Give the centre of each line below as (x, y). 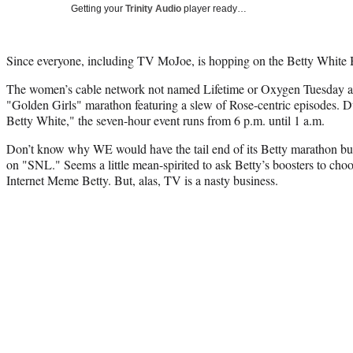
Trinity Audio (153, 8)
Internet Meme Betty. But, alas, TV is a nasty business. (142, 180)
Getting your (98, 8)
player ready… (214, 8)
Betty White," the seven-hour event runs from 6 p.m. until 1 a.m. (165, 120)
